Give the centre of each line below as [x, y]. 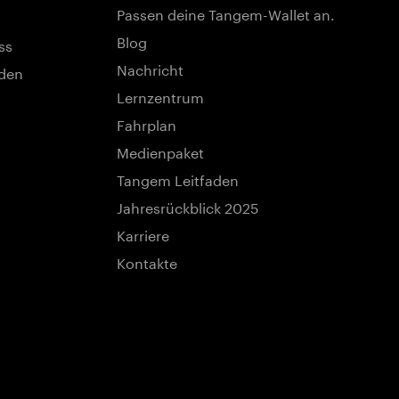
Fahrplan [146, 123]
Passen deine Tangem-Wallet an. [226, 13]
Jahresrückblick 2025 [188, 206]
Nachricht [150, 68]
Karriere [142, 234]
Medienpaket [160, 151]
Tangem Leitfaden [178, 179]
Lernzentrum [160, 96]
